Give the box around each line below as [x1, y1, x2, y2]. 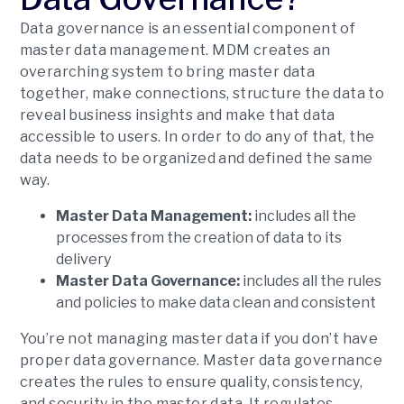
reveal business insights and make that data [19, 106, 335, 124]
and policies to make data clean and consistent [55, 294, 376, 311]
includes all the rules [239, 272, 381, 289]
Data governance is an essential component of [19, 20, 356, 37]
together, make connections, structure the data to [19, 85, 385, 102]
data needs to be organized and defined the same [19, 150, 373, 167]
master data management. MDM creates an [19, 41, 331, 59]
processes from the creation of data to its [55, 229, 342, 246]
